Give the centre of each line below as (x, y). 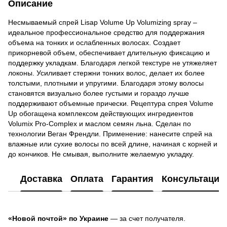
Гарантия (133, 179)
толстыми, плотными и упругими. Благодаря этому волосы (106, 83)
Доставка (41, 179)
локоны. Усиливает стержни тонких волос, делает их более (106, 73)
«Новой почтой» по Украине (58, 218)
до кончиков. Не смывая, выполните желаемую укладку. (101, 154)
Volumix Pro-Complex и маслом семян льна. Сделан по (100, 123)
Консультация (193, 179)
